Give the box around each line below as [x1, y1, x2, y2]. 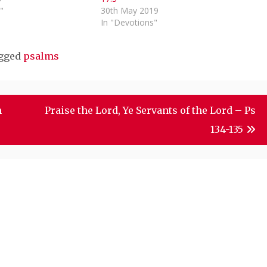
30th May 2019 [100, 4, 159, 16]
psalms [23, 49, 59, 62]
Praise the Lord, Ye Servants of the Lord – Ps [45, 104, 256, 116]
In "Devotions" [100, 16, 157, 28]
